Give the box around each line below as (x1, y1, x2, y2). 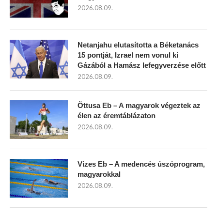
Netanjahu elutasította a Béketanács (77, 41, 199, 49)
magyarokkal (77, 170, 121, 179)
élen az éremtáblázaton (77, 111, 155, 120)
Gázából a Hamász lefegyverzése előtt (77, 61, 206, 70)
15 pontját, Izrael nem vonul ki (77, 51, 178, 60)
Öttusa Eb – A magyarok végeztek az (77, 101, 201, 110)
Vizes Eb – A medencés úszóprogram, (77, 160, 205, 169)
